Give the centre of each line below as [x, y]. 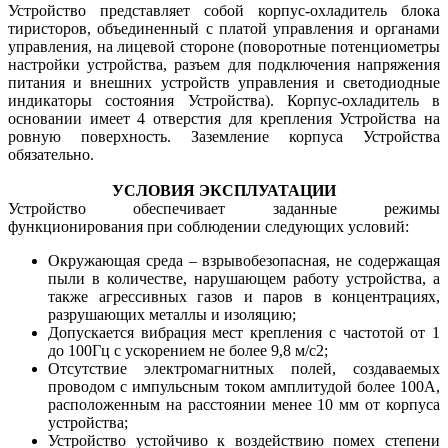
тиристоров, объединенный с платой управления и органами [224, 28]
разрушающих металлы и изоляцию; [172, 314]
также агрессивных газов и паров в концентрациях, [244, 296]
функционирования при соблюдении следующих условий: [208, 226]
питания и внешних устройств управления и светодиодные [224, 82]
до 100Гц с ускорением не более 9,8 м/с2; [188, 350]
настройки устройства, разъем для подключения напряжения [224, 64]
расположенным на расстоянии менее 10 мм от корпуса [244, 404]
